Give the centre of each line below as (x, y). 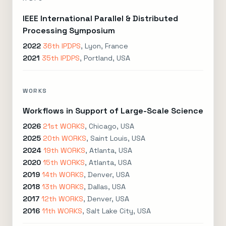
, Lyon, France (104, 46)
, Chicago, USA (109, 126)
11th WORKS (62, 211)
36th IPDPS (62, 46)
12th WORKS (62, 199)
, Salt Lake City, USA (117, 211)
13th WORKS (63, 187)
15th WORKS (64, 162)
